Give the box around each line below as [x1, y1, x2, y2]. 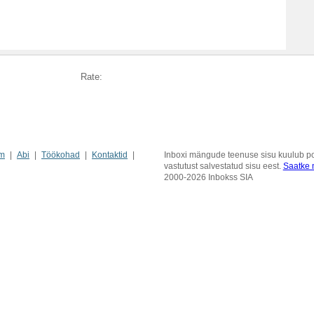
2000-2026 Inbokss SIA [163, 172, 253, 182]
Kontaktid [92, 150, 128, 160]
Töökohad [41, 150, 80, 160]
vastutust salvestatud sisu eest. [163, 161, 283, 171]
